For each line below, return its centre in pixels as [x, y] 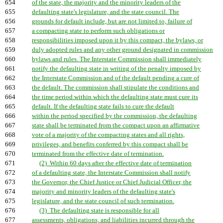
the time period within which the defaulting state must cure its [115, 97]
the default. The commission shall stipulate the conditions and [115, 88]
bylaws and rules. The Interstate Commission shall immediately [117, 59]
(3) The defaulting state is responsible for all [99, 211]
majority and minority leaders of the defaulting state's [104, 192]
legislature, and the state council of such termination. [103, 201]
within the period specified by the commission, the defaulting [114, 116]
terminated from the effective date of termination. [98, 154]
